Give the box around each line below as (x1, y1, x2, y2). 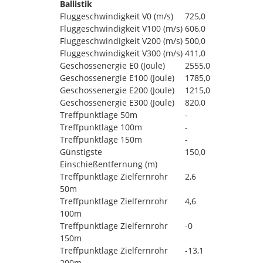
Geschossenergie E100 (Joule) (60, 72, 174, 83)
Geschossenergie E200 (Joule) (60, 84, 174, 96)
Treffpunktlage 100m (60, 121, 142, 133)
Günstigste (60, 146, 102, 157)
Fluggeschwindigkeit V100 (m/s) (60, 22, 183, 34)
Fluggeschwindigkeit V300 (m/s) (60, 47, 183, 59)
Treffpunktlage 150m (60, 133, 142, 145)
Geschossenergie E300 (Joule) (60, 96, 174, 108)
